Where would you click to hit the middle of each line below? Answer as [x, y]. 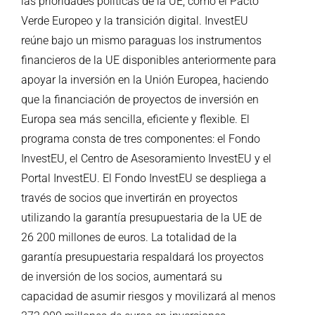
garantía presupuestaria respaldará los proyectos [142, 257]
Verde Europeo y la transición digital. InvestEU [135, 20]
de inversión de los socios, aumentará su [122, 276]
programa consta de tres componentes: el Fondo [141, 139]
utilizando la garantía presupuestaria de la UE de [141, 217]
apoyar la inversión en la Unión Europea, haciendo [145, 79]
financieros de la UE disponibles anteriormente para [149, 60]
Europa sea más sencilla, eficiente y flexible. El [135, 119]
